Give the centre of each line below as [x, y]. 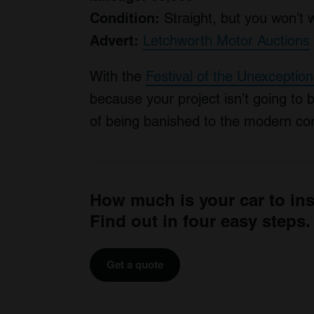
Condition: [125, 18]
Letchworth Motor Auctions [226, 41]
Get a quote [135, 265]
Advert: [114, 41]
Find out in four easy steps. [200, 221]
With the [118, 76]
